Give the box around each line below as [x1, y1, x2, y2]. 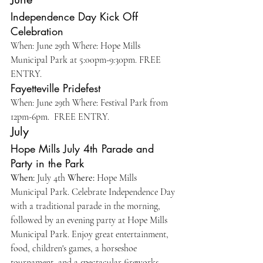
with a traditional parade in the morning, [11, 200, 163, 212]
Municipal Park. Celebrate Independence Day [11, 186, 177, 198]
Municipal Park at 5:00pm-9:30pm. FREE [11, 54, 163, 66]
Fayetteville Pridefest [11, 81, 100, 95]
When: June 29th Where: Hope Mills [11, 40, 143, 52]
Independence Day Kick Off [11, 9, 141, 23]
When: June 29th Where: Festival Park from [11, 97, 170, 109]
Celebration [11, 24, 67, 38]
